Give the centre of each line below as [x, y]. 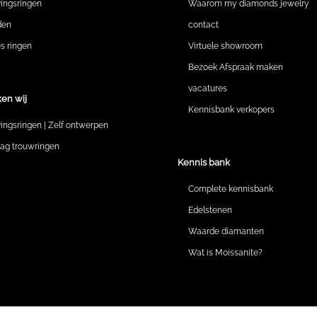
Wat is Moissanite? [225, 253]
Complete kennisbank [230, 189]
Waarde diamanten [226, 232]
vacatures [207, 88]
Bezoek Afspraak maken [235, 67]
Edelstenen [210, 211]
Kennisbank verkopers [231, 110]
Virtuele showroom [225, 46]
